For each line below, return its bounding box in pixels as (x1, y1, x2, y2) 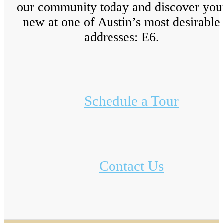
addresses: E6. (84, 30, 159, 45)
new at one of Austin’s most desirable (23, 15, 220, 30)
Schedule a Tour (84, 92, 179, 109)
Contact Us (99, 158, 164, 174)
